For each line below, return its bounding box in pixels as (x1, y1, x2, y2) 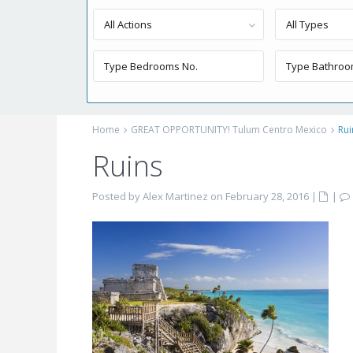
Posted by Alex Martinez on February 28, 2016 (92, 189, 309, 203)
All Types (286, 17, 329, 32)
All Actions (104, 17, 152, 32)
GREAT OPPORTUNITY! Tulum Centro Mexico (131, 123, 327, 136)
